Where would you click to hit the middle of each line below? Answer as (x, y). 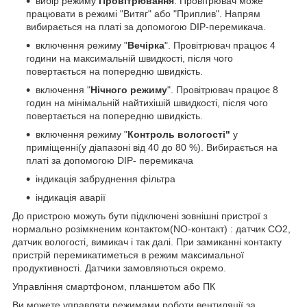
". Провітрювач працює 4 (220, 46)
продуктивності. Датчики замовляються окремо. (119, 268)
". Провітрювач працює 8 (223, 90)
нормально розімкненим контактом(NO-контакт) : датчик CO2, (151, 229)
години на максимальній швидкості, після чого (130, 59)
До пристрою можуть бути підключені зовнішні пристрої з (140, 216)
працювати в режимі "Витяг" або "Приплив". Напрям (143, 14)
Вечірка (146, 46)
